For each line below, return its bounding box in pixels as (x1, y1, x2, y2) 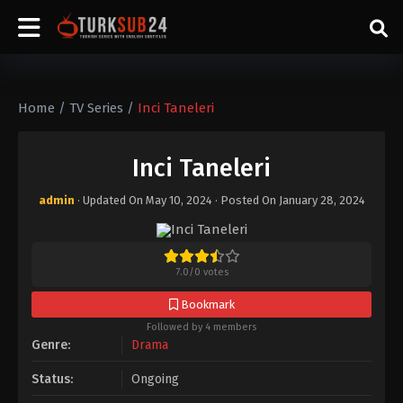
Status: (31, 372, 73, 387)
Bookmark (177, 298, 235, 311)
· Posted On (211, 193, 279, 207)
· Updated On (76, 193, 146, 207)
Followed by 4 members (147, 321, 256, 333)
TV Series (69, 100, 123, 116)
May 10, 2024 (145, 193, 212, 207)
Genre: (31, 337, 70, 353)
